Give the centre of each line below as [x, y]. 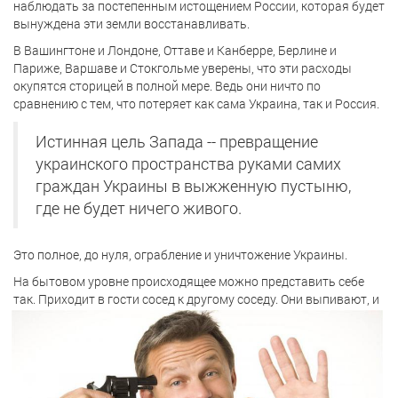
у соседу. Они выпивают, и [304, 298]
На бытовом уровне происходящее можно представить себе [189, 281]
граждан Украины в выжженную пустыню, [193, 186]
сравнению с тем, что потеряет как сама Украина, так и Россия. [196, 103]
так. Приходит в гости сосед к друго [116, 298]
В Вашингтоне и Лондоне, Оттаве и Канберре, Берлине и [175, 50]
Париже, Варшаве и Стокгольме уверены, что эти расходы [183, 68]
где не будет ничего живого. [139, 208]
